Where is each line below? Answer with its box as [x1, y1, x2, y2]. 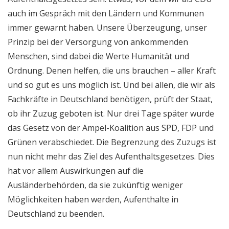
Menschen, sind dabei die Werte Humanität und [8, 50, 189, 62]
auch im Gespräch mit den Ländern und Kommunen [8, 7, 204, 19]
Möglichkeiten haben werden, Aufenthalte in [8, 193, 178, 205]
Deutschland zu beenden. [8, 208, 106, 219]
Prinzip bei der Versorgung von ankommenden [8, 36, 188, 48]
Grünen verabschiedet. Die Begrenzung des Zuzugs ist [8, 136, 216, 148]
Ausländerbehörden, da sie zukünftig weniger [8, 179, 183, 191]
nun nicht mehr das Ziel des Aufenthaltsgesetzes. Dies [8, 150, 215, 162]
